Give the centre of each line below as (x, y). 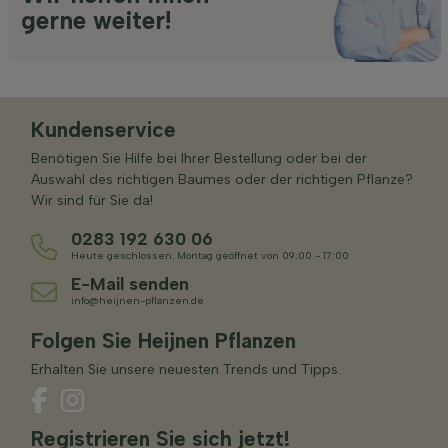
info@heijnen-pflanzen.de (137, 300)
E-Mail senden (130, 283)
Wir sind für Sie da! (92, 200)
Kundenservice (103, 129)
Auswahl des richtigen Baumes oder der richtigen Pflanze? (222, 179)
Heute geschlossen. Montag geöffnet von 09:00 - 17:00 (210, 255)
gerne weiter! (96, 20)
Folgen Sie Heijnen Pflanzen (163, 340)
